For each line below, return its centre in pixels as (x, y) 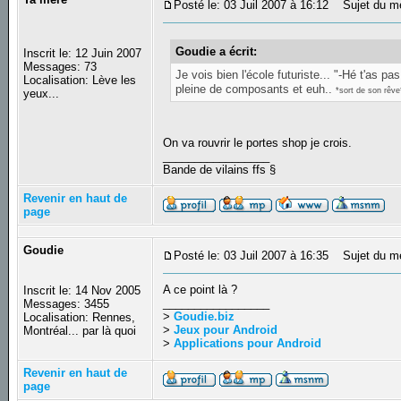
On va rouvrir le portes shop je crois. (258, 142)
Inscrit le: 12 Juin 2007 (83, 54)
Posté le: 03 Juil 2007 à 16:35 (252, 256)
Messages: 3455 (67, 304)
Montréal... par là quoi (80, 331)
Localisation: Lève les (80, 81)
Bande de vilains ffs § (222, 169)
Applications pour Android (248, 344)
